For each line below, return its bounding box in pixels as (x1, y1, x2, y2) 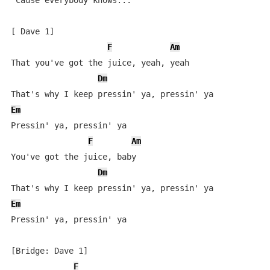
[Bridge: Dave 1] (10, 246, 88, 256)
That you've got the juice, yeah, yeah (10, 58, 189, 67)
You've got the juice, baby (10, 152, 136, 162)
